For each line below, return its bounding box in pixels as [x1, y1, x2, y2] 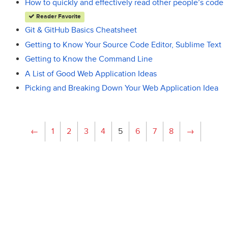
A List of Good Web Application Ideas [24, 68, 157, 79]
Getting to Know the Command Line [24, 54, 153, 65]
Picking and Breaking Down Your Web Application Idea [24, 82, 218, 93]
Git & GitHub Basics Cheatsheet [24, 25, 137, 36]
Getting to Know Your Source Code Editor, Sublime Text [24, 39, 221, 50]
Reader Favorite [34, 13, 81, 21]
